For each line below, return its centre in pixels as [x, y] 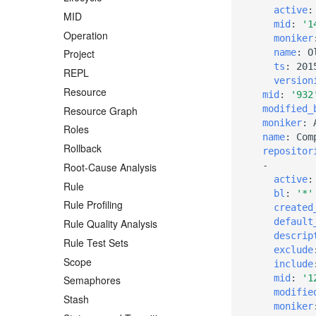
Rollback [83, 148]
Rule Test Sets [96, 242]
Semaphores [92, 280]
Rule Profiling [93, 205]
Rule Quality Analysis [110, 224]
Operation [86, 35]
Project [79, 54]
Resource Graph [101, 110]
